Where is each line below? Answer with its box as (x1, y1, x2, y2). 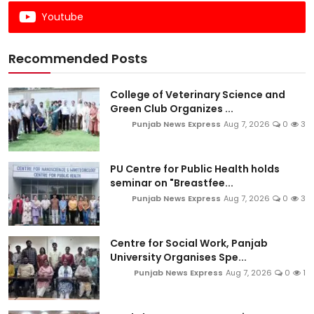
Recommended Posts (8, 49, 147, 67)
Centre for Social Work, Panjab (110, 235, 268, 250)
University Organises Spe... (110, 250, 247, 264)
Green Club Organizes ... (110, 101, 233, 116)
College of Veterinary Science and (110, 87, 285, 102)
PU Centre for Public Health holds (110, 161, 280, 176)
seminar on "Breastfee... (110, 175, 233, 190)
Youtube (41, 9, 83, 24)
